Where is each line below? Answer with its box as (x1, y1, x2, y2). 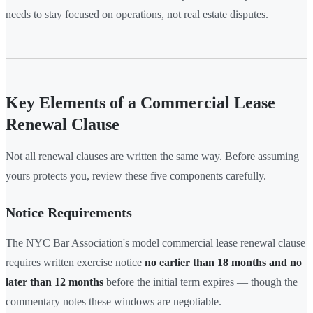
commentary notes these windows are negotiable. (6, 295, 221, 307)
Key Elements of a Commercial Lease (6, 93, 275, 112)
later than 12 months (6, 275, 103, 288)
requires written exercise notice (6, 256, 145, 268)
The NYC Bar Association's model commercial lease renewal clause (6, 236, 305, 249)
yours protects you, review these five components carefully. (6, 169, 266, 182)
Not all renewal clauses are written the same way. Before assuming (6, 150, 299, 162)
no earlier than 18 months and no (145, 256, 302, 268)
